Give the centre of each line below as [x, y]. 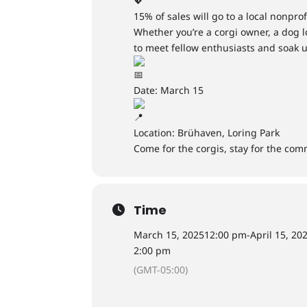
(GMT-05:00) [161, 270]
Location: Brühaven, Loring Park [207, 133]
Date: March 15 [169, 90]
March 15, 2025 [169, 235]
